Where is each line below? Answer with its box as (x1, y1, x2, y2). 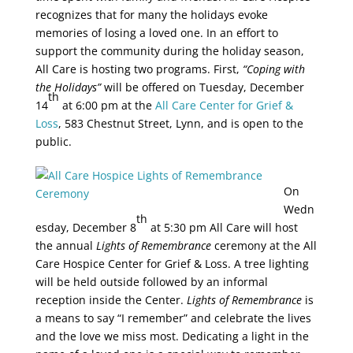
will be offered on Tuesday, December (100, 80, 304, 95)
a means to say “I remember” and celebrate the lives (35, 310, 311, 325)
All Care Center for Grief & (154, 98, 293, 113)
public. (35, 134, 72, 149)
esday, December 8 (35, 220, 136, 235)
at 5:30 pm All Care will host (147, 220, 298, 235)
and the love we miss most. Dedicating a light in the (35, 329, 309, 344)
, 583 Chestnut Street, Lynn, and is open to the (58, 116, 303, 131)
